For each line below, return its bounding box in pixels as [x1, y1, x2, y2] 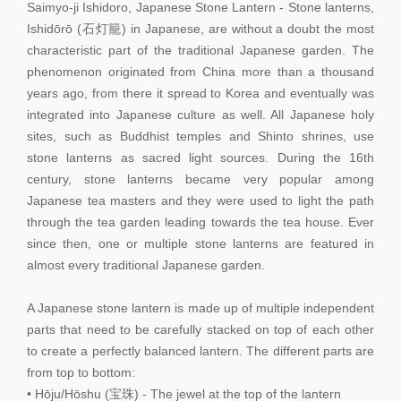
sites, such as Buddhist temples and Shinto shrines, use [27, 128, 374, 143]
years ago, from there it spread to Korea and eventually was [27, 85, 374, 100]
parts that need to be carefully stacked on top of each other [27, 321, 374, 337]
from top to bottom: [27, 364, 135, 380]
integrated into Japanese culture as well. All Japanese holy [27, 107, 374, 122]
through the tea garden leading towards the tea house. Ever [27, 214, 374, 229]
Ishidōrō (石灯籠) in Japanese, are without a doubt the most [27, 21, 374, 36]
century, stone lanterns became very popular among [27, 171, 374, 186]
